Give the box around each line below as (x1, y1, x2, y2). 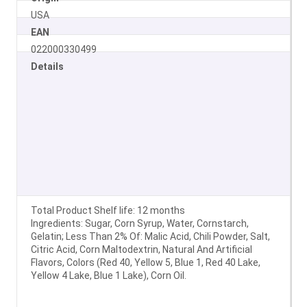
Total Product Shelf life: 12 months (31, 204, 185, 216)
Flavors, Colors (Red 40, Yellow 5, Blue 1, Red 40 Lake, (31, 256, 260, 268)
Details (31, 60, 64, 72)
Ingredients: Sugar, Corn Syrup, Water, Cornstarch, (31, 217, 249, 229)
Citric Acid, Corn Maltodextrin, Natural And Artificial (31, 243, 252, 255)
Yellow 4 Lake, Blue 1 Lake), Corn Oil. (31, 269, 186, 281)
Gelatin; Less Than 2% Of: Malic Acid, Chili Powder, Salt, (31, 230, 270, 242)
